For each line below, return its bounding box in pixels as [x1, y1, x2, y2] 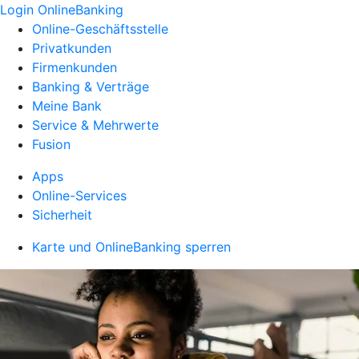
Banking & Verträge [32, 79, 149, 95]
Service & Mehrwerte [32, 117, 159, 133]
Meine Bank [32, 98, 102, 114]
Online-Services [32, 188, 127, 204]
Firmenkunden [32, 59, 117, 75]
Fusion [32, 136, 71, 152]
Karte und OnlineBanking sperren [32, 239, 231, 255]
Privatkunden [32, 40, 111, 56]
